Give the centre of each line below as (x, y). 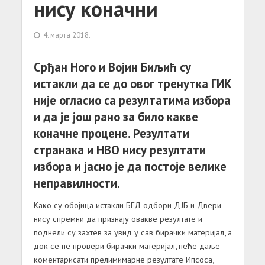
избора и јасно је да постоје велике (130, 167)
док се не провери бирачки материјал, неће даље (127, 245)
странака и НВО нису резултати (119, 150)
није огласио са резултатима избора (132, 101)
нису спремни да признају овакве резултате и (118, 218)
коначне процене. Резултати (111, 134)
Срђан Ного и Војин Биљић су (112, 67)
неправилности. (77, 183)
